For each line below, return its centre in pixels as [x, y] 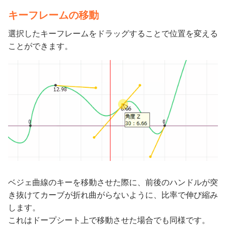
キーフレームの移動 [53, 15]
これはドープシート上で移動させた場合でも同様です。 [109, 220]
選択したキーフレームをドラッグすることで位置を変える [113, 34]
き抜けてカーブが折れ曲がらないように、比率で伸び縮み [113, 195]
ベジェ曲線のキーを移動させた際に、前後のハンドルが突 [113, 182]
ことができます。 [40, 46]
